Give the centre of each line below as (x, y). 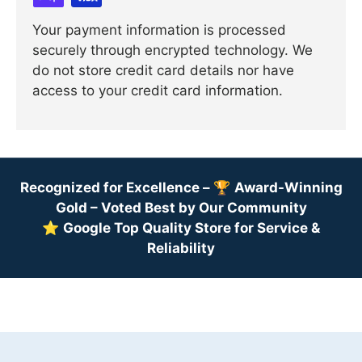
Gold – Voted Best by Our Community (181, 208)
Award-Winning (288, 188)
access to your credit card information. (158, 91)
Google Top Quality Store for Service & (192, 228)
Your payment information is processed (159, 30)
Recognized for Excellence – (116, 188)
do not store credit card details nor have (163, 71)
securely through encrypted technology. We (173, 51)
